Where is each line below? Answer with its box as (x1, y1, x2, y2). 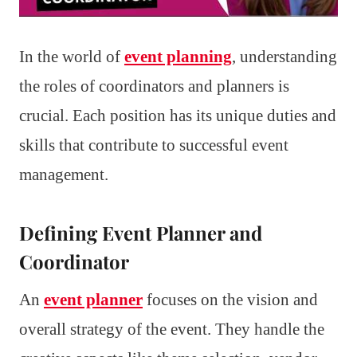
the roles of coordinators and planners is (19, 76, 289, 96)
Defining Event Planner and (19, 219, 262, 245)
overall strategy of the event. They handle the (19, 319, 324, 339)
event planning (124, 46, 232, 66)
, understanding (232, 46, 337, 66)
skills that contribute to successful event (19, 135, 288, 155)
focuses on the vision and (143, 289, 318, 309)
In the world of (19, 46, 124, 66)
